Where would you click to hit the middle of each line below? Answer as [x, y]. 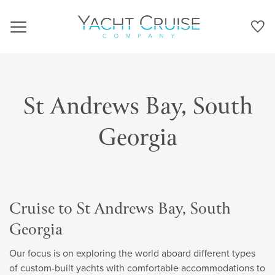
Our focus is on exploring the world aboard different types [132, 253]
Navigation [41, 34]
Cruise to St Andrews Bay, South [120, 210]
